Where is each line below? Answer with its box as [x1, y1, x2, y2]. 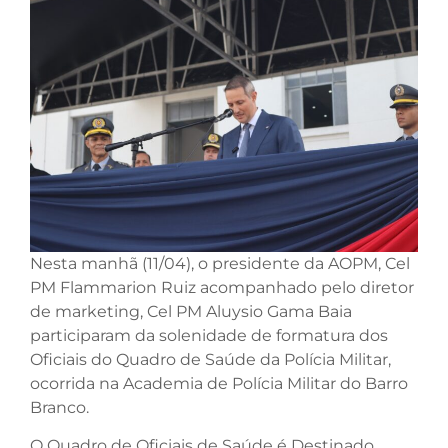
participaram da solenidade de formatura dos [30, 325, 388, 345]
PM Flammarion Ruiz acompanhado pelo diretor [30, 277, 414, 297]
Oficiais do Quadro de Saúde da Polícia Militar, [30, 349, 391, 369]
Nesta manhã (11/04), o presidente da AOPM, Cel [30, 253, 410, 273]
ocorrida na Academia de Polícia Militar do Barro [30, 373, 408, 393]
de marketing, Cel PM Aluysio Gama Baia [30, 301, 352, 321]
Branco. [30, 397, 89, 417]
